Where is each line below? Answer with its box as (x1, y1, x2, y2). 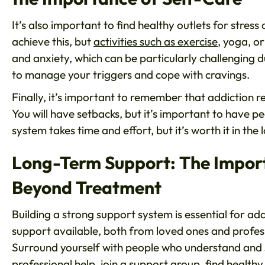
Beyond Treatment (12, 176, 161, 199)
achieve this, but (12, 34, 93, 49)
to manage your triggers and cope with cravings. (12, 67, 250, 82)
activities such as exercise (93, 34, 218, 49)
